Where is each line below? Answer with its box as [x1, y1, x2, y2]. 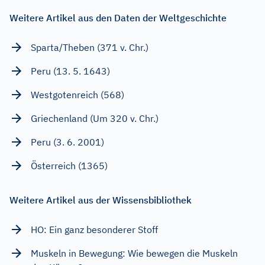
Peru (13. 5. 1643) [31, 64, 110, 77]
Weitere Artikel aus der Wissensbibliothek [9, 193, 192, 206]
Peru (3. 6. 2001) [31, 135, 104, 148]
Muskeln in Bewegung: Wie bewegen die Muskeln [31, 247, 238, 259]
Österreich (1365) [31, 159, 108, 172]
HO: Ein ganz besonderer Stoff [31, 223, 158, 235]
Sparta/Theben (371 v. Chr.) [31, 41, 148, 53]
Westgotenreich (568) [31, 88, 124, 101]
